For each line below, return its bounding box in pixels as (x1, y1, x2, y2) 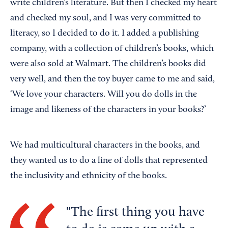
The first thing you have (71, 206, 205, 219)
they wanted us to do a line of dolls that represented (10, 156, 208, 165)
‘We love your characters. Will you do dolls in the (10, 90, 197, 99)
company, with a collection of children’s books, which (10, 44, 214, 53)
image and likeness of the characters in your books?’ (10, 105, 206, 115)
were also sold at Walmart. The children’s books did (10, 59, 206, 69)
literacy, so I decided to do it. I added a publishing (10, 28, 199, 38)
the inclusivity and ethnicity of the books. (10, 171, 167, 181)
